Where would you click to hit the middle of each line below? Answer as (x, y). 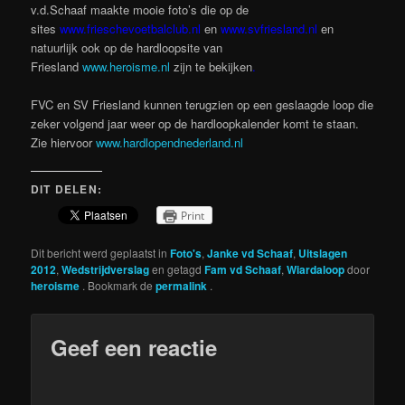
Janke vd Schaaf (250, 254)
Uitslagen (323, 254)
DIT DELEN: (67, 189)
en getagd (177, 269)
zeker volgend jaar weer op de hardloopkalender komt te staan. (195, 124)
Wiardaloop (316, 270)
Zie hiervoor (64, 143)
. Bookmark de (119, 286)
